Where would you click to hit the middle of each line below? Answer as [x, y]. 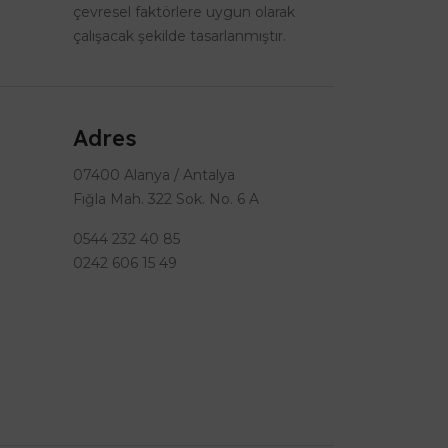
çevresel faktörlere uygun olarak [184, 12]
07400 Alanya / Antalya [154, 175]
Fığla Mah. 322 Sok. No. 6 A [166, 199]
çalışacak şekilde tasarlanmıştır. [179, 36]
